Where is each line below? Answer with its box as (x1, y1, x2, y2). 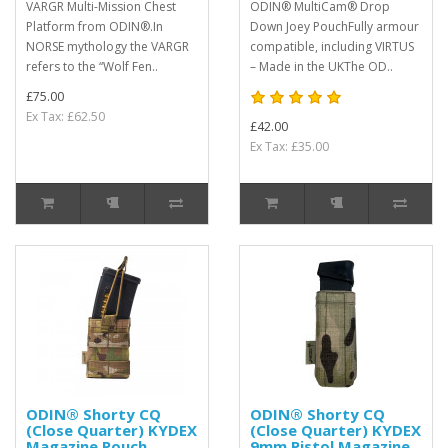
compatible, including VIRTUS (250, 38, 414, 55)
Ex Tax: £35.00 (250, 138, 329, 155)
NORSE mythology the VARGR (26, 38, 189, 55)
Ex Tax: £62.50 (26, 108, 105, 125)
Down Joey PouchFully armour (250, 18, 419, 35)
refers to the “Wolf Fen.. (26, 58, 158, 75)
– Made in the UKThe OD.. (250, 58, 393, 75)
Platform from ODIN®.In (26, 18, 163, 35)
